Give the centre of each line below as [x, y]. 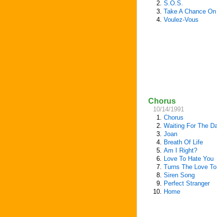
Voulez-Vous [181, 20]
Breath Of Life [183, 142]
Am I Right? [180, 150]
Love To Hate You [189, 159]
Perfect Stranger [187, 183]
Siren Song [179, 175]
